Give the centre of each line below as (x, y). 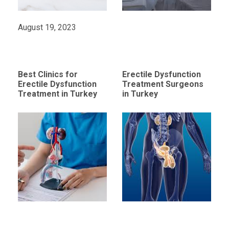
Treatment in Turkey (57, 94)
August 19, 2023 (47, 28)
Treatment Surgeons (163, 84)
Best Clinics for (48, 75)
